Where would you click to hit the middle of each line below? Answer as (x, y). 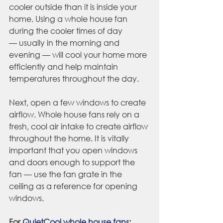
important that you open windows (74, 150)
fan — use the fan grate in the (66, 174)
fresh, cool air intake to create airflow (79, 126)
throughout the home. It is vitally (70, 138)
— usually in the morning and (65, 43)
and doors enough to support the (73, 162)
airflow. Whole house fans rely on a (75, 114)
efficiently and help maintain (64, 67)
